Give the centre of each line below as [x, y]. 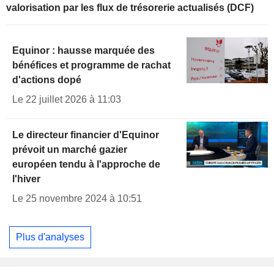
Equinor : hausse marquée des [83, 51]
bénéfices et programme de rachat [91, 65]
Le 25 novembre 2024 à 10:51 [77, 199]
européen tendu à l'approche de [86, 165]
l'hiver [26, 179]
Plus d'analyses [50, 237]
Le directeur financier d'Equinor [86, 135]
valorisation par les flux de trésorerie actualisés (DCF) [130, 8]
